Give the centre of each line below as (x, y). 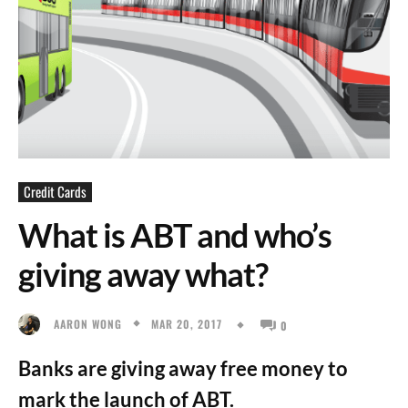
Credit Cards (55, 191)
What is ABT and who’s (175, 235)
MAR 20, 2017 (187, 323)
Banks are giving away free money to (183, 368)
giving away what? (143, 274)
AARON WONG (88, 323)
